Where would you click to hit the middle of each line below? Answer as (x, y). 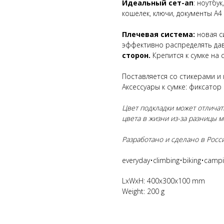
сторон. (137, 55)
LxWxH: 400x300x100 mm (163, 180)
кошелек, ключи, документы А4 (172, 13)
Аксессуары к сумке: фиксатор (172, 86)
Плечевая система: (159, 34)
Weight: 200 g (143, 191)
